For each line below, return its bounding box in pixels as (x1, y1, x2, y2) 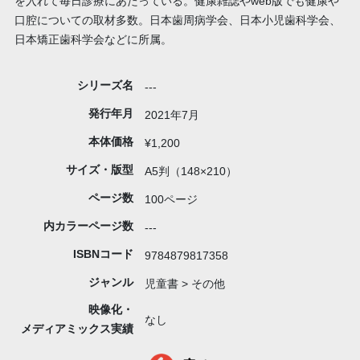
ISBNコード (72, 247, 133, 261)
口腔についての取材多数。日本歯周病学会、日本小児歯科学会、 (14, 13, 341, 27)
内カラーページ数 (43, 219, 133, 233)
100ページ (145, 193, 198, 207)
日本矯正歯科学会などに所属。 (14, 32, 172, 46)
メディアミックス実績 (20, 322, 133, 336)
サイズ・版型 (65, 163, 133, 177)
